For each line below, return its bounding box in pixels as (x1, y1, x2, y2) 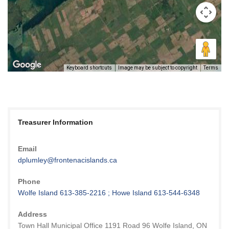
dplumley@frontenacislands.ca (17, 155, 117, 164)
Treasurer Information (17, 118, 93, 126)
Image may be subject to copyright (118, 64, 197, 71)
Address (17, 210, 47, 218)
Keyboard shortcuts (66, 64, 112, 71)
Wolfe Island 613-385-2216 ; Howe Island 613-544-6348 (17, 188, 200, 197)
